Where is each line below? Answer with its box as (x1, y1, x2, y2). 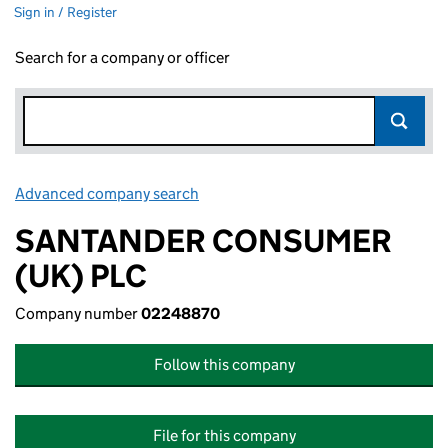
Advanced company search (15, 184, 199, 203)
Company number (15, 304, 141, 323)
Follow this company (153, 355, 295, 374)
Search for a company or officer (15, 48, 230, 67)
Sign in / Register (14, 3, 117, 21)
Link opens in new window (202, 184, 379, 203)
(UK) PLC (15, 256, 147, 296)
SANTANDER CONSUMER (15, 221, 392, 261)
